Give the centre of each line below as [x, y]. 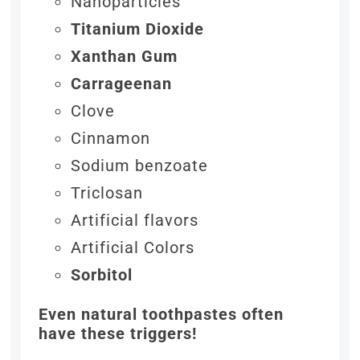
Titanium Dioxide [138, 29]
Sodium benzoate [140, 166]
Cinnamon [111, 139]
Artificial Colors [133, 248]
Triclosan [107, 193]
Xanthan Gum [125, 57]
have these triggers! [118, 334]
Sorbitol [102, 275]
